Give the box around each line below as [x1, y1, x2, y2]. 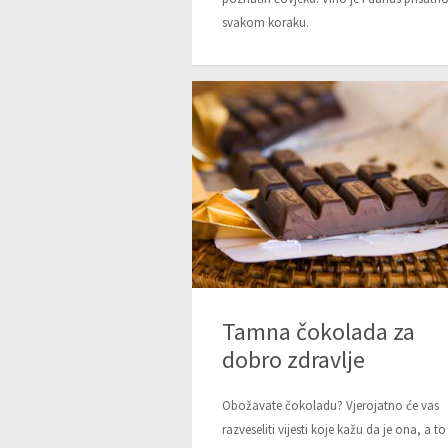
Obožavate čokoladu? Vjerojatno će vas [222, 396, 439, 414]
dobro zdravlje [222, 343, 365, 375]
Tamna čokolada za [222, 315, 415, 347]
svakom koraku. [222, 14, 309, 32]
